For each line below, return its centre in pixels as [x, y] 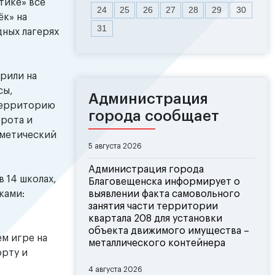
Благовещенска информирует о [164, 182]
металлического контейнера [157, 243]
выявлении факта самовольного [164, 194]
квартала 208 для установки [155, 219]
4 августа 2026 [115, 270]
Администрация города [146, 170]
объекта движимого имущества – [169, 231]
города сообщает [154, 116]
